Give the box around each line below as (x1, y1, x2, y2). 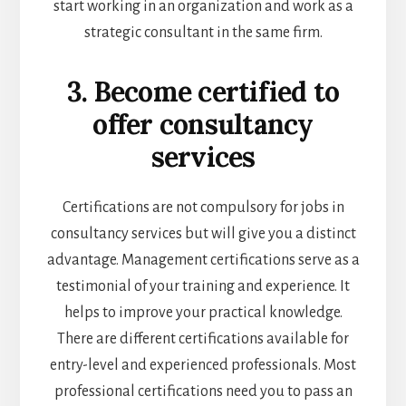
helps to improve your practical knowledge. (63, 304, 343, 322)
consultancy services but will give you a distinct (50, 226, 356, 243)
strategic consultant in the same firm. (83, 24, 323, 42)
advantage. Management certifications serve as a (46, 252, 360, 269)
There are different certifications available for (57, 331, 349, 348)
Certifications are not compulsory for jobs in (62, 199, 344, 217)
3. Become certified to (66, 74, 340, 110)
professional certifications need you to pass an (53, 383, 353, 401)
